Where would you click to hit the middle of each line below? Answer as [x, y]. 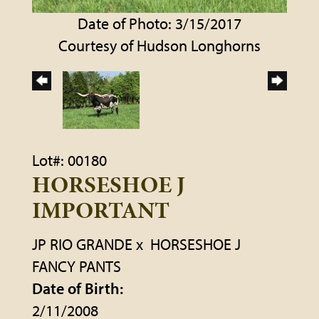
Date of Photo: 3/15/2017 [159, 23]
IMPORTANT [101, 210]
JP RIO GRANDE [82, 244]
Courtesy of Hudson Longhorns [159, 45]
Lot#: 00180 [69, 160]
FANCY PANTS [77, 266]
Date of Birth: [78, 288]
